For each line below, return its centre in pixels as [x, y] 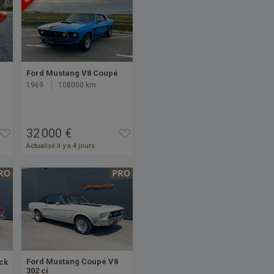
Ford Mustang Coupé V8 [72, 262]
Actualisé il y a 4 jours [61, 146]
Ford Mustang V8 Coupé [72, 73]
